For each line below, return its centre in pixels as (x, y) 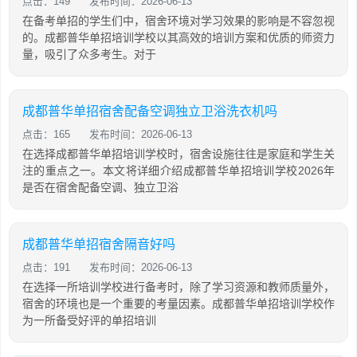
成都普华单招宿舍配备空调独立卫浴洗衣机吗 (150, 111)
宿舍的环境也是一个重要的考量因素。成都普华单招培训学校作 (178, 303)
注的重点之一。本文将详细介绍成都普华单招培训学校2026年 (178, 170)
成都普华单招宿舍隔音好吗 (99, 244)
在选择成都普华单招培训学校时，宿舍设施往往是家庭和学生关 (178, 153)
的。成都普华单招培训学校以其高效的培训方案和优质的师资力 (178, 37)
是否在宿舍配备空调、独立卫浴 (100, 187)
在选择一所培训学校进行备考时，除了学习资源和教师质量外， (178, 286)
